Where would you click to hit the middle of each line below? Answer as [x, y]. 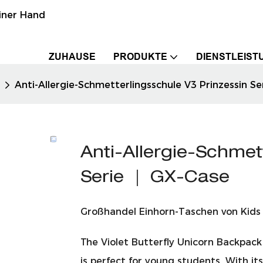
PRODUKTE [140, 56]
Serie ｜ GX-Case [155, 178]
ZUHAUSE [72, 56]
